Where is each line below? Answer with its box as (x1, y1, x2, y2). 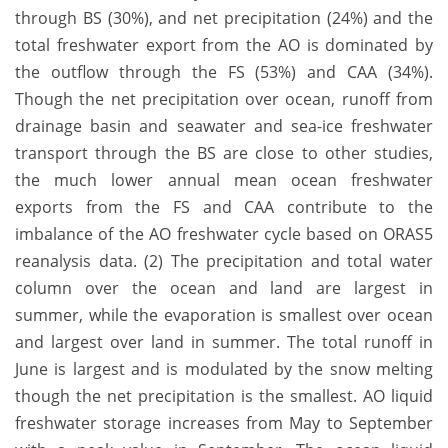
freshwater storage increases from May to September (15, 412, 433, 435)
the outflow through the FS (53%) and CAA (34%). (15, 61, 433, 84)
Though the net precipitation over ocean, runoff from (15, 88, 433, 111)
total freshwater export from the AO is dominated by (15, 34, 433, 57)
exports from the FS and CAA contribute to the (15, 196, 433, 219)
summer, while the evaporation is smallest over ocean (15, 304, 433, 327)
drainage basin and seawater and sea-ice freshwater (15, 115, 433, 138)
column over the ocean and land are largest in (15, 277, 433, 300)
